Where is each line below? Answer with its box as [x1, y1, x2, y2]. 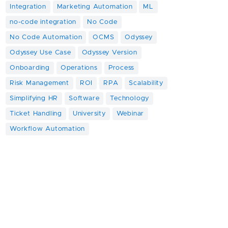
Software [69, 95, 100, 102]
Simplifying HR [10, 95, 59, 102]
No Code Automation [10, 34, 82, 41]
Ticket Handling [10, 110, 62, 117]
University [72, 110, 106, 117]
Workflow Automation [10, 126, 85, 132]
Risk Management [10, 80, 69, 87]
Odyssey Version [81, 49, 137, 56]
